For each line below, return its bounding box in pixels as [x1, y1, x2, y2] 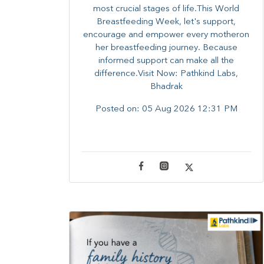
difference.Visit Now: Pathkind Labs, [94, 70, 238, 79]
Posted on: [95, 105, 142, 114]
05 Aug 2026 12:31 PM [141, 105, 237, 114]
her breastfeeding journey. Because [95, 44, 237, 53]
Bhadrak [150, 82, 183, 92]
